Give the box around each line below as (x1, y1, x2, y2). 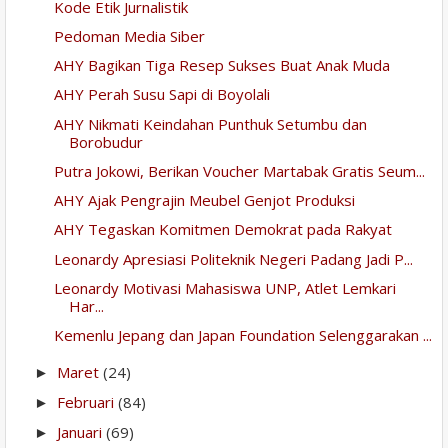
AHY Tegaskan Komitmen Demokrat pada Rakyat (53, 219, 392, 240)
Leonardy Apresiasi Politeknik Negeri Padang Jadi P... (53, 248, 413, 269)
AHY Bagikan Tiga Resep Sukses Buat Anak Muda (53, 55, 390, 76)
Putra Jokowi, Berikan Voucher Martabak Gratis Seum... (53, 160, 425, 181)
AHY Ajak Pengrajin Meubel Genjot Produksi (53, 190, 355, 211)
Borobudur (68, 131, 143, 152)
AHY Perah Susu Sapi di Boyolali (53, 84, 270, 105)
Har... (68, 295, 104, 316)
